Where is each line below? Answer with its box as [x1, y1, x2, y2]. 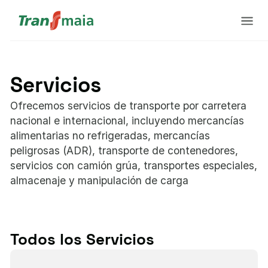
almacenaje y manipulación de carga [10, 174, 189, 187]
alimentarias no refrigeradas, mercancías [10, 129, 211, 142]
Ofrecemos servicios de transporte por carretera [10, 99, 247, 112]
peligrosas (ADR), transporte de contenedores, [10, 144, 239, 157]
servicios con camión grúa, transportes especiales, [10, 159, 258, 172]
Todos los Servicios [10, 229, 155, 250]
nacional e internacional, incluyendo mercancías [10, 114, 245, 127]
